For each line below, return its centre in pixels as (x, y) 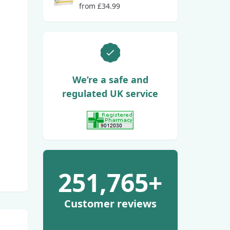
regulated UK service (110, 93)
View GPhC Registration (156, 135)
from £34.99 (99, 6)
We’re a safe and (110, 80)
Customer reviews (110, 204)
